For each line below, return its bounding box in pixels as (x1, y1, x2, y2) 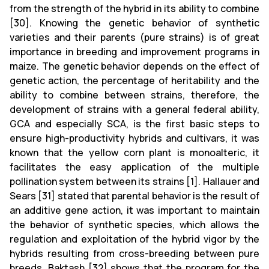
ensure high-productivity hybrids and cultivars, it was (10, 131, 259, 145)
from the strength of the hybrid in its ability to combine (10, 1, 259, 15)
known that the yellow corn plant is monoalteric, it (10, 145, 259, 159)
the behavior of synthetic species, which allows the (10, 217, 259, 231)
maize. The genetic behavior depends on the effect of (10, 59, 259, 73)
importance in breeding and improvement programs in (10, 44, 259, 58)
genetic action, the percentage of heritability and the (10, 73, 259, 87)
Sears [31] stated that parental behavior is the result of (10, 189, 259, 202)
